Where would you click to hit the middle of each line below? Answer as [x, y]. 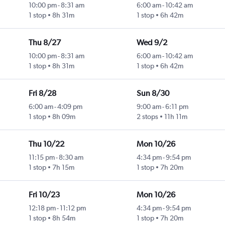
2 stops [147, 117]
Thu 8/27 [44, 43]
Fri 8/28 [42, 93]
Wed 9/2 [152, 43]
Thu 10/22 [46, 144]
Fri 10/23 [44, 195]
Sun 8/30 [153, 93]
